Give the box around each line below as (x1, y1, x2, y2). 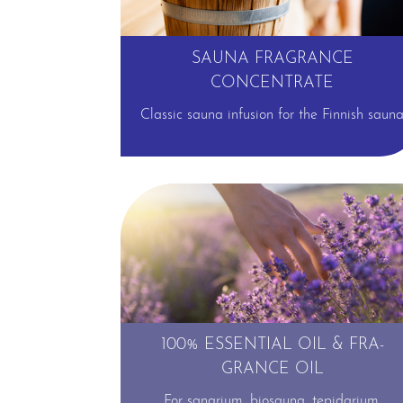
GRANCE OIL (220, 361, 324, 379)
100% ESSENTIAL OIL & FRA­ (160, 336, 384, 354)
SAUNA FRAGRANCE (191, 49, 354, 67)
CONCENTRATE (210, 74, 335, 92)
